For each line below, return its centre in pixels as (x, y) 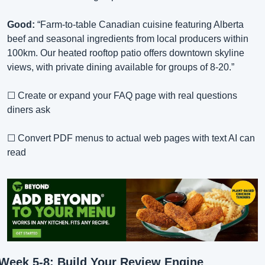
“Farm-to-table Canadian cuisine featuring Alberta (139, 25)
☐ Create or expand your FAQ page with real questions (122, 96)
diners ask (29, 110)
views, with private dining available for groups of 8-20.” (121, 67)
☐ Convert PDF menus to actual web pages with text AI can (131, 138)
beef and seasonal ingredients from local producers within (128, 39)
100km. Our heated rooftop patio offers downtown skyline (126, 53)
